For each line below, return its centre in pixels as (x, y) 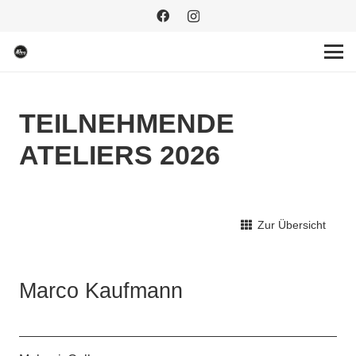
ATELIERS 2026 (120, 156)
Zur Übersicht (292, 224)
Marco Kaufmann (101, 291)
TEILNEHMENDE (127, 124)
